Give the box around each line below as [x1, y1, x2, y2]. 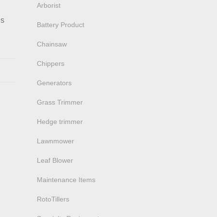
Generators [37, 79, 72, 87]
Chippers [37, 60, 64, 67]
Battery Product [37, 21, 84, 29]
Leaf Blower [37, 156, 73, 164]
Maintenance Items [37, 176, 95, 184]
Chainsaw [37, 40, 67, 48]
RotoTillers [37, 195, 69, 203]
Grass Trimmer [37, 98, 83, 106]
